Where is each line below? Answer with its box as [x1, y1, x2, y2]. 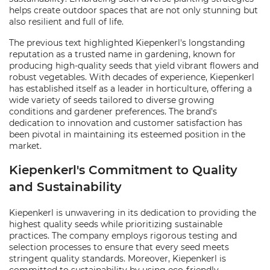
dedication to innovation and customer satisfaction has [9, 118, 242, 128]
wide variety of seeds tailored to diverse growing [9, 95, 215, 105]
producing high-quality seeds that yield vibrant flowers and [9, 60, 259, 71]
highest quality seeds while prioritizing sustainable [9, 219, 222, 230]
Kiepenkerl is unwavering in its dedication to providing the [9, 207, 256, 218]
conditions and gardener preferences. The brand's [9, 106, 217, 117]
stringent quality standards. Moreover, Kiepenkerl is [9, 253, 226, 264]
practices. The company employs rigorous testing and [9, 230, 237, 241]
